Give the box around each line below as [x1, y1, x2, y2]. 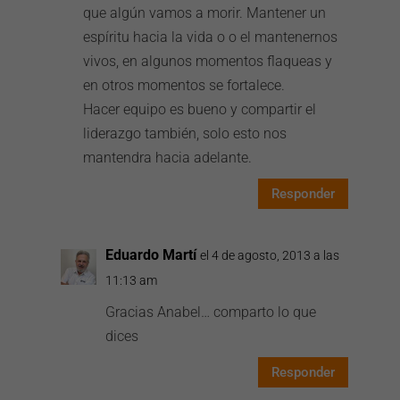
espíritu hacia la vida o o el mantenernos [83, 29, 338, 46]
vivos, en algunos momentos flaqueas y [83, 53, 333, 70]
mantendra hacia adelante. [83, 149, 253, 166]
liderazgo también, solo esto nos [83, 125, 287, 142]
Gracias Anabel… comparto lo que [105, 304, 317, 321]
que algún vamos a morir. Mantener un [83, 4, 327, 21]
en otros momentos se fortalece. [83, 77, 286, 94]
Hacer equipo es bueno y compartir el [83, 101, 317, 118]
